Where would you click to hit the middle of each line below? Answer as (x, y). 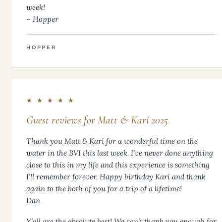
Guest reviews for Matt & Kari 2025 (97, 120)
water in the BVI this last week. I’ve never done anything (120, 153)
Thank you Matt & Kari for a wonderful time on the (112, 141)
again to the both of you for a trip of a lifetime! (104, 189)
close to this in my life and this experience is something (118, 165)
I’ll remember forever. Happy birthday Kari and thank (116, 177)
